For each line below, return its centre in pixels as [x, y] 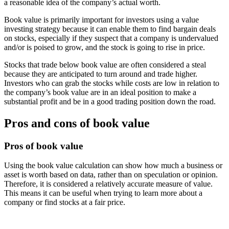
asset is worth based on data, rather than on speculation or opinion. [111, 175]
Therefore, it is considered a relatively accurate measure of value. [108, 184]
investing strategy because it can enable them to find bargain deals [110, 29]
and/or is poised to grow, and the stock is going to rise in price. [105, 47]
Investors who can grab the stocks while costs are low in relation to [112, 83]
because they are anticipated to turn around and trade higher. [101, 74]
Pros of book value [43, 146]
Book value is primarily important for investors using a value [101, 19]
